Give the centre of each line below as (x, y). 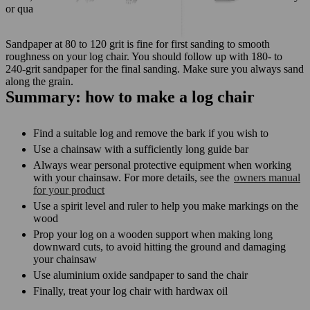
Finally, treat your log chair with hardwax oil (130, 291)
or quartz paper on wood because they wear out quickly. (128, 8)
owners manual (267, 177)
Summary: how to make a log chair (130, 97)
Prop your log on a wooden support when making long (153, 234)
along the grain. (39, 81)
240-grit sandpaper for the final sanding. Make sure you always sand (155, 69)
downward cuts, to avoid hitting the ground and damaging (159, 246)
